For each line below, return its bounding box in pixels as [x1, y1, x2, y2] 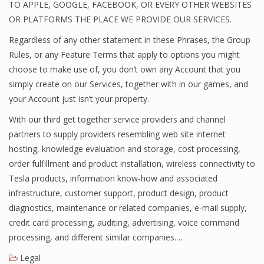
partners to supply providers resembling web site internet [9, 128, 226, 140]
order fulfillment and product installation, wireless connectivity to [9, 158, 255, 169]
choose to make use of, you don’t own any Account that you [9, 64, 240, 75]
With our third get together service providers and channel [9, 114, 226, 125]
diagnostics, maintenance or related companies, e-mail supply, [9, 202, 247, 213]
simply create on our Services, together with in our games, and [9, 78, 248, 90]
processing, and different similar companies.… [9, 232, 183, 243]
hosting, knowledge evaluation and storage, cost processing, [9, 143, 240, 154]
